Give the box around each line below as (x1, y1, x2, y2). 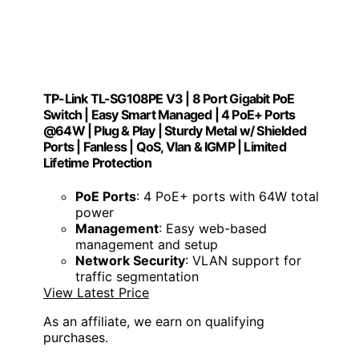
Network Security (75, 252, 185, 268)
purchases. (43, 329, 108, 345)
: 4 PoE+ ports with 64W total (136, 188, 319, 204)
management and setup (75, 236, 218, 252)
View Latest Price (43, 284, 149, 301)
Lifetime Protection (43, 155, 151, 171)
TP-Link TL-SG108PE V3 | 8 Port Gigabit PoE (43, 91, 295, 107)
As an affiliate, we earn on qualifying (43, 313, 264, 329)
